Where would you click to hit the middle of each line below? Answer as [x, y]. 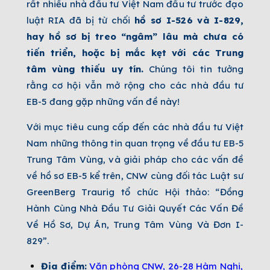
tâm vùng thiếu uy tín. [85, 69]
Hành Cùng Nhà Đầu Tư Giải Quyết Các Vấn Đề [135, 209]
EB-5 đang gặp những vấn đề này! [103, 102]
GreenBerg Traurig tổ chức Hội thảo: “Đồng [135, 192]
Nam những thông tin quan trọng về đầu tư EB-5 [135, 143]
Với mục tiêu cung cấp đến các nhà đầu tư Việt [135, 127]
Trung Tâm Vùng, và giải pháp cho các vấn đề [135, 160]
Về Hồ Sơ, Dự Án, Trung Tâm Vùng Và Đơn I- [135, 225]
